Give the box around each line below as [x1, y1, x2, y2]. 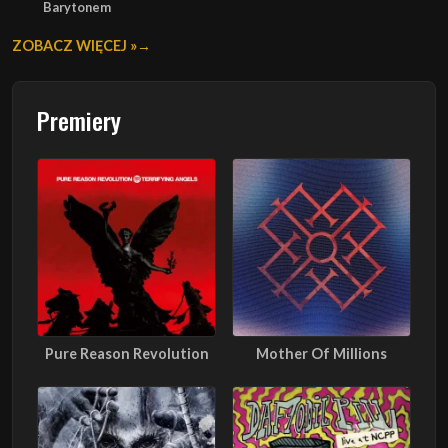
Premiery [37, 102, 121, 139]
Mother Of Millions [256, 345, 387, 363]
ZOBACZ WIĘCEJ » [12, 37, 137, 55]
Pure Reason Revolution [44, 345, 209, 363]
